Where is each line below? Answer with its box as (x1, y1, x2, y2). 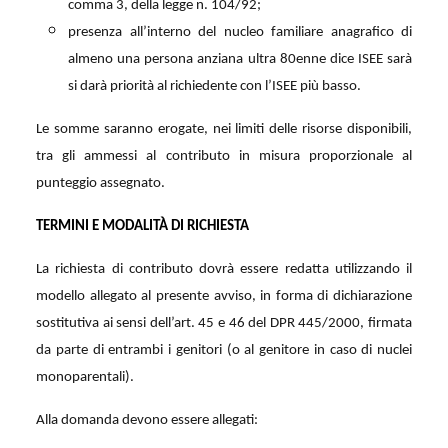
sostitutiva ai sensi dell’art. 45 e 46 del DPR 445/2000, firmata (36, 316, 412, 332)
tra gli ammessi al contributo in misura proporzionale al (36, 149, 412, 165)
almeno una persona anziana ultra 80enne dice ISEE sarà (68, 52, 412, 68)
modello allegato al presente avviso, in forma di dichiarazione (36, 289, 412, 305)
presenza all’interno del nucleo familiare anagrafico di (68, 25, 412, 41)
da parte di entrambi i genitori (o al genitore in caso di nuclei (36, 343, 412, 359)
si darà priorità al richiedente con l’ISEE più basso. (68, 79, 361, 95)
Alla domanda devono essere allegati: (36, 413, 258, 429)
